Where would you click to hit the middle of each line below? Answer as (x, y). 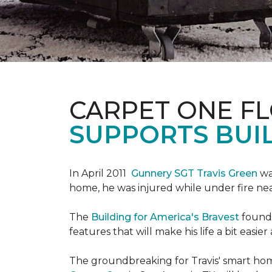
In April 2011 (100, 173)
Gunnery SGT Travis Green (194, 173)
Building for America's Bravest (165, 217)
